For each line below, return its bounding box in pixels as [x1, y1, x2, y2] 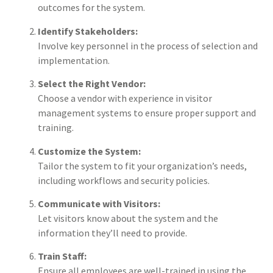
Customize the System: [38, 144, 141, 157]
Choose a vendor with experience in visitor [38, 92, 212, 105]
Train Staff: [38, 250, 87, 263]
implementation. [38, 54, 110, 66]
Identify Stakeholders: [38, 24, 138, 37]
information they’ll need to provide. [38, 227, 187, 239]
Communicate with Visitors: [38, 197, 160, 210]
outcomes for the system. [38, 1, 145, 14]
